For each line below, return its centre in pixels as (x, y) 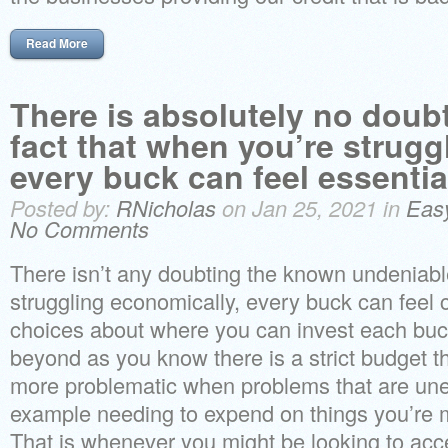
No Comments (79, 228)
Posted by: (63, 207)
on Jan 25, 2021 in (311, 207)
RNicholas (166, 207)
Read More (57, 43)
